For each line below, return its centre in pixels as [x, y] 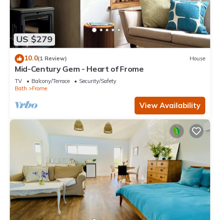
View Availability [170, 105]
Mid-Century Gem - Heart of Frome [79, 69]
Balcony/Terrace [51, 81]
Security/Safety [98, 81]
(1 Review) [52, 59]
